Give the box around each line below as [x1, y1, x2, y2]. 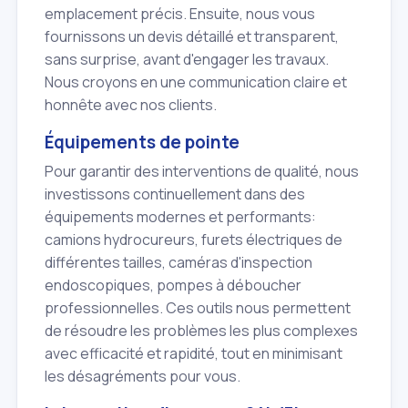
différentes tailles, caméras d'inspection [45, 252, 312, 273]
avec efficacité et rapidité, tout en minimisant [45, 343, 342, 364]
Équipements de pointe [45, 130, 240, 155]
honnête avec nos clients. [45, 95, 217, 116]
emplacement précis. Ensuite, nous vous [45, 4, 315, 25]
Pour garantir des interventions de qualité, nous [45, 161, 359, 182]
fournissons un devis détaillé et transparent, [45, 26, 339, 47]
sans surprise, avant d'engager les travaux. [45, 49, 329, 70]
